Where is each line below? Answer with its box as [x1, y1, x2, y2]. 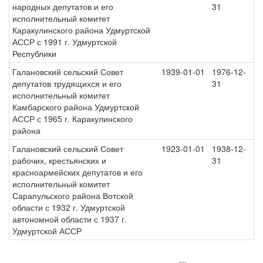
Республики [12, 48, 56, 59]
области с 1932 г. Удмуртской [12, 201, 125, 213]
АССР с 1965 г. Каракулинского [12, 113, 133, 124]
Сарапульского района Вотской [12, 190, 133, 201]
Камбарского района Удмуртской [12, 101, 139, 113]
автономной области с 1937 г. [12, 213, 127, 225]
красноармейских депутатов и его [12, 166, 143, 178]
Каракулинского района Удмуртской [12, 24, 150, 36]
